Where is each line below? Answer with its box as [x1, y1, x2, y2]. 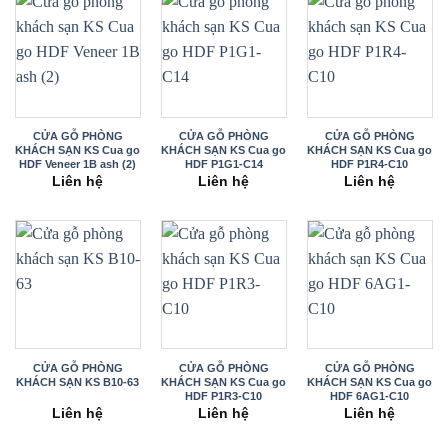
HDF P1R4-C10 [331, 158, 409, 171]
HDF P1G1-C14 [184, 158, 263, 171]
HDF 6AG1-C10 [330, 390, 410, 403]
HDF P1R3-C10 [185, 390, 263, 403]
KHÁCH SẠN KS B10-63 [16, 376, 140, 389]
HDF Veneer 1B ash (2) [19, 158, 137, 171]
